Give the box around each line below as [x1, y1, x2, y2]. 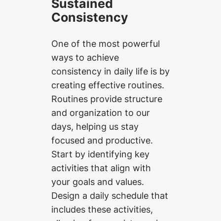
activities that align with [51, 162, 151, 173]
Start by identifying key [51, 148, 149, 159]
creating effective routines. [51, 79, 164, 90]
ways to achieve [51, 51, 119, 63]
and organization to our [51, 107, 150, 118]
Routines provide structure [51, 93, 162, 104]
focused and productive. [51, 134, 153, 146]
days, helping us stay [51, 120, 139, 132]
